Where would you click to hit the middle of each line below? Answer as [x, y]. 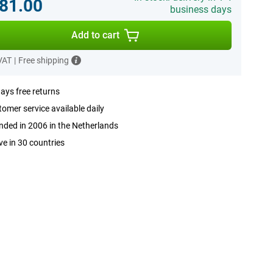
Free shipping [43, 60]
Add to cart [96, 35]
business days [200, 9]
